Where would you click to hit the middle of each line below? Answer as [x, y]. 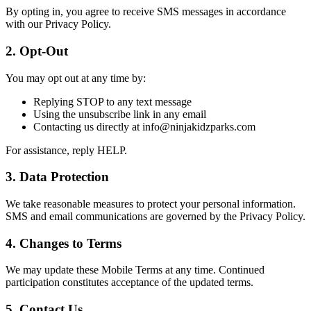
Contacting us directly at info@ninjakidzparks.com [144, 126]
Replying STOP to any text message [112, 101]
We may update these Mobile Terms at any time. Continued [135, 270]
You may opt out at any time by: [76, 78]
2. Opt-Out [37, 51]
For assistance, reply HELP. [66, 150]
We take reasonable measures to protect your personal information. [151, 203]
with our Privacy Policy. [58, 24]
